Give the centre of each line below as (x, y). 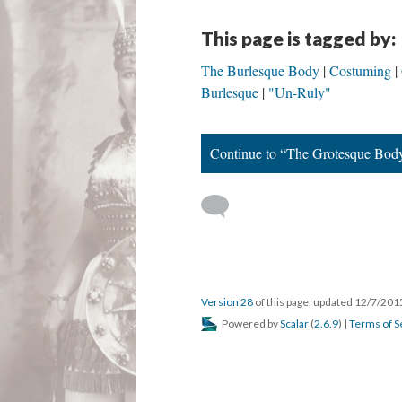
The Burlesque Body (260, 70)
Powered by (250, 323)
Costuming (360, 70)
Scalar (294, 323)
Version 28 (227, 302)
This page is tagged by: (298, 38)
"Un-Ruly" (300, 92)
